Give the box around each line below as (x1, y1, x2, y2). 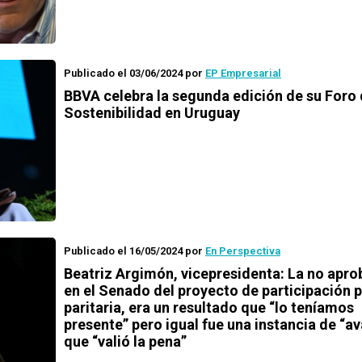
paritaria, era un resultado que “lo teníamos (64, 299, 354, 316)
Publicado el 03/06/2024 (64, 67, 183, 79)
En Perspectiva (205, 245, 280, 257)
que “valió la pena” (64, 333, 187, 350)
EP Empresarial (205, 67, 281, 79)
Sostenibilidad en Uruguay (64, 104, 240, 121)
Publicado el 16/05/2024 (64, 245, 183, 257)
